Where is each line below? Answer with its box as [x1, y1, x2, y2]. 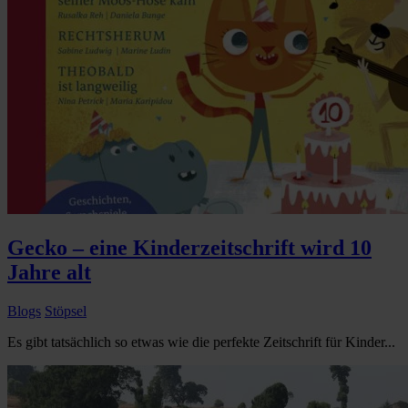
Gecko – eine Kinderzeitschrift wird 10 [7, 236, 372, 260]
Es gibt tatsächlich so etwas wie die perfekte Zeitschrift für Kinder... [7, 334, 395, 351]
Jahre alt [7, 260, 91, 285]
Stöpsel [45, 303, 87, 320]
